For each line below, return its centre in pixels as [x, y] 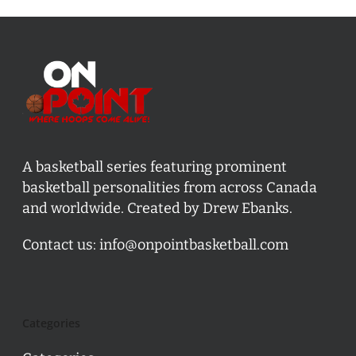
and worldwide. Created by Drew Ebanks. [157, 208]
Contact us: [61, 244]
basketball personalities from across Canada [170, 187]
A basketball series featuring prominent [155, 166]
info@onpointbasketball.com [194, 244]
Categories [51, 323]
